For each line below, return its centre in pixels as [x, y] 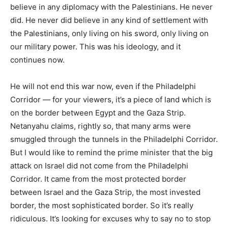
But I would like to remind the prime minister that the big [111, 152]
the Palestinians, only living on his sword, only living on [109, 33]
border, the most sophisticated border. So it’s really [102, 205]
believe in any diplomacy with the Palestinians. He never [111, 7]
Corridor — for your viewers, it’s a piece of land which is [111, 99]
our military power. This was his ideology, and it [95, 47]
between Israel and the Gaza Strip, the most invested [105, 192]
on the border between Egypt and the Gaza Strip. [98, 113]
